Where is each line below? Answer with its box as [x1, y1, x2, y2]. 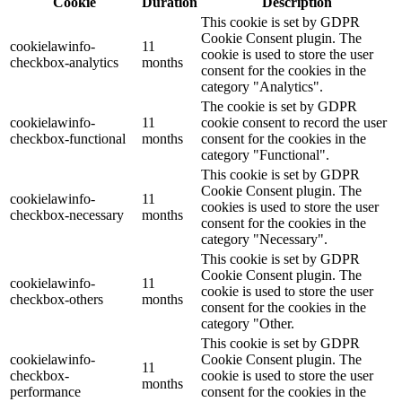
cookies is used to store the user [201, 199, 379, 215]
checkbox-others [10, 292, 103, 308]
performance [10, 384, 81, 400]
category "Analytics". [201, 79, 323, 95]
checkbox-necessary [10, 207, 124, 223]
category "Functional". [201, 147, 329, 163]
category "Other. [201, 316, 294, 332]
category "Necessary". [201, 232, 328, 248]
